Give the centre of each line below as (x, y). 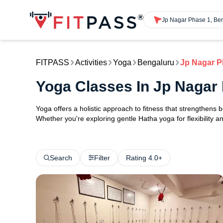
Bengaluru (156, 62)
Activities (91, 62)
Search (61, 158)
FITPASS (53, 62)
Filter (102, 158)
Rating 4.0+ (144, 158)
